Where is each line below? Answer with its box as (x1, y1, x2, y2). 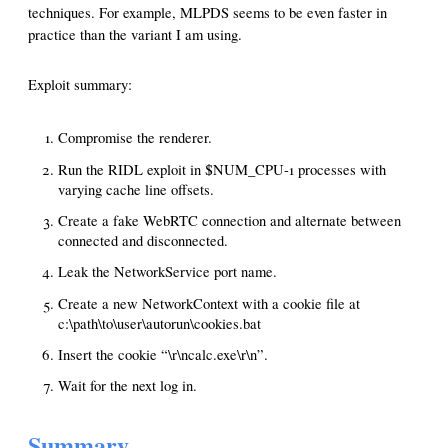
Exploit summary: (28, 75, 132, 95)
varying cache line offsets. (58, 179, 214, 199)
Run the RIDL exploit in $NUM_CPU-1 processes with (58, 159, 386, 179)
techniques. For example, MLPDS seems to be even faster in (28, 3, 387, 23)
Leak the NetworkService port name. (58, 262, 277, 282)
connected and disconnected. (58, 230, 228, 250)
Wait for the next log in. (58, 376, 197, 396)
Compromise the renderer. (58, 128, 212, 148)
